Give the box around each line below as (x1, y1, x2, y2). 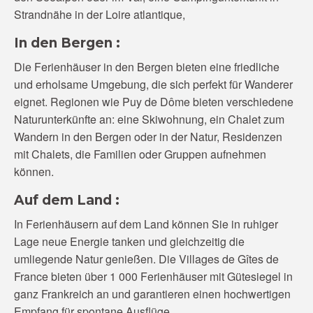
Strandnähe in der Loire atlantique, (14, 6, 185, 22)
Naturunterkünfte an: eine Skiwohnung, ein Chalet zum (14, 111, 284, 127)
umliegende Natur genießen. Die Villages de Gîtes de (14, 251, 279, 267)
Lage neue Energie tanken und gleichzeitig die (14, 233, 245, 249)
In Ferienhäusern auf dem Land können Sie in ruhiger (14, 216, 278, 232)
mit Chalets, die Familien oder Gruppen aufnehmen (14, 146, 266, 162)
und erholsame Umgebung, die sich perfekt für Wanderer (14, 76, 293, 92)
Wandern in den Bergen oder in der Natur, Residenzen (14, 129, 282, 145)
